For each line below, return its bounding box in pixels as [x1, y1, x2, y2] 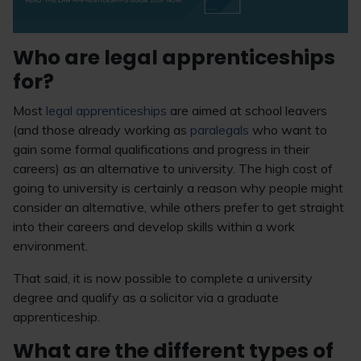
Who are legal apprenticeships [13, 44, 335, 73]
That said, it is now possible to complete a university [13, 270, 313, 287]
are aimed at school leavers [167, 102, 327, 119]
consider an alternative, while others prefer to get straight [13, 199, 344, 216]
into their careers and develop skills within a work [13, 218, 295, 235]
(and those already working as [13, 122, 190, 139]
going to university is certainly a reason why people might [13, 180, 343, 197]
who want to [249, 122, 327, 139]
